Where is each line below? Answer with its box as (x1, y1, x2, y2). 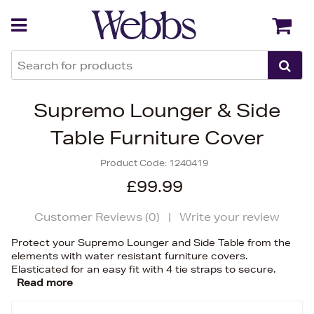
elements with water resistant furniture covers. (11, 250, 247, 262)
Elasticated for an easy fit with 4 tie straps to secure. (11, 263, 275, 275)
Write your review (179, 210, 280, 224)
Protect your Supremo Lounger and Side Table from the (11, 236, 291, 249)
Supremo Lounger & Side (34, 100, 280, 121)
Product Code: (100, 157, 169, 169)
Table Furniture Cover (50, 127, 264, 149)
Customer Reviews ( (34, 210, 149, 224)
